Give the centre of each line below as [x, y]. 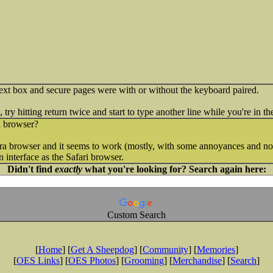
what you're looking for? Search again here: [174, 169]
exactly [68, 169]
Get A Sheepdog [102, 250]
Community [165, 250]
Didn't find [31, 169]
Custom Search [136, 215]
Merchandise [197, 261]
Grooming [144, 261]
